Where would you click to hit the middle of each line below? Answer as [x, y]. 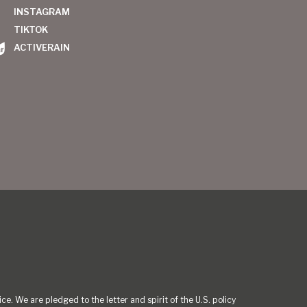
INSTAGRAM [42, 12]
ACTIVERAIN [42, 47]
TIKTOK [31, 29]
